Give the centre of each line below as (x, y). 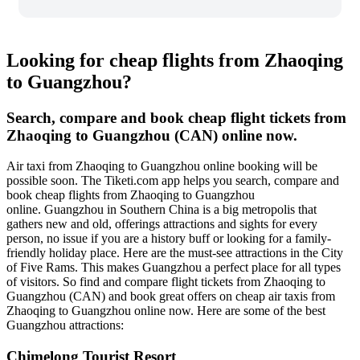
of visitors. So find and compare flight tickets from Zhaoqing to (166, 282)
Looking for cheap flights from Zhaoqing (175, 60)
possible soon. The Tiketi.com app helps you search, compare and (173, 181)
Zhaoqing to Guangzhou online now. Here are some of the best (166, 311)
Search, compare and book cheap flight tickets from (176, 117)
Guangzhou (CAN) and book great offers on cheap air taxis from (171, 297)
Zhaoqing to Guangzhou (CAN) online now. (152, 135)
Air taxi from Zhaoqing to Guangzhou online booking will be (162, 166)
